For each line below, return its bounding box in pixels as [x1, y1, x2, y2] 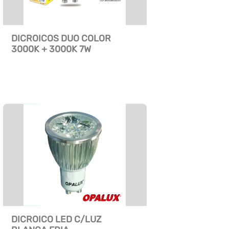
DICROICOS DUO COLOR [11, 33, 111, 44]
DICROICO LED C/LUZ [11, 214, 102, 225]
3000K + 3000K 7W [11, 44, 91, 55]
